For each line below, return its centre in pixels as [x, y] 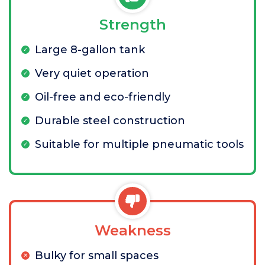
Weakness [132, 230]
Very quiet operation [92, 73]
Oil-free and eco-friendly [103, 97]
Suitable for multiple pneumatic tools [139, 144]
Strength [132, 25]
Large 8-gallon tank [90, 50]
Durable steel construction [110, 121]
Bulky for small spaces [97, 256]
